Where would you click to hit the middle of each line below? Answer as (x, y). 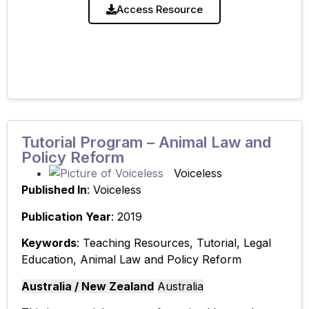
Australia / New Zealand (88, 286)
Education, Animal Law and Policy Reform (131, 260)
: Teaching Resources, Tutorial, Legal (174, 243)
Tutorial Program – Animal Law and (146, 142)
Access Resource (160, 10)
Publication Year (66, 216)
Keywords (49, 243)
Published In (54, 190)
